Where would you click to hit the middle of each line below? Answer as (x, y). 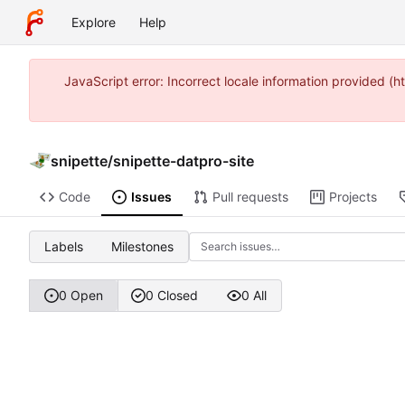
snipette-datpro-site (184, 160)
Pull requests (250, 197)
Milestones (143, 246)
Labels (63, 246)
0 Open (80, 296)
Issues (151, 197)
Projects (353, 197)
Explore (94, 22)
